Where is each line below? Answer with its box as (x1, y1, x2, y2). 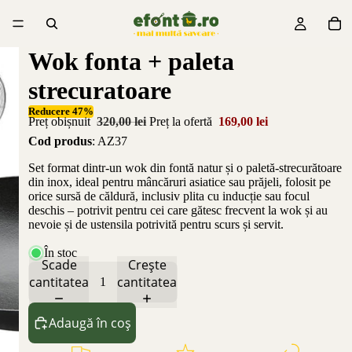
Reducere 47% (28, 105, 93, 117)
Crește (127, 255, 167, 273)
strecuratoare (28, 76, 171, 104)
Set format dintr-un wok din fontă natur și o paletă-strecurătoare (28, 160, 342, 174)
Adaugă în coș (49, 313, 131, 332)
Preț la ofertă (149, 115, 215, 128)
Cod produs (28, 134, 92, 148)
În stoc (44, 245, 77, 259)
